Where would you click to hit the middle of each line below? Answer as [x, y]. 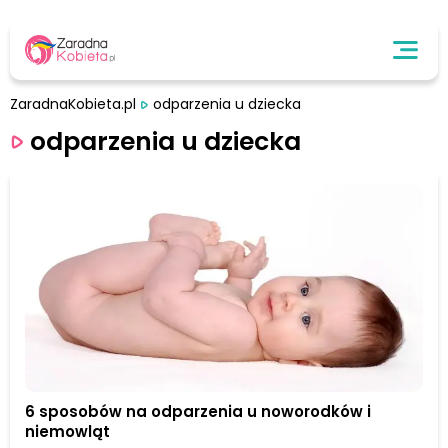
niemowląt [67, 432]
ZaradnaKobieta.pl [73, 104]
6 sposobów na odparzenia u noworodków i [198, 412]
